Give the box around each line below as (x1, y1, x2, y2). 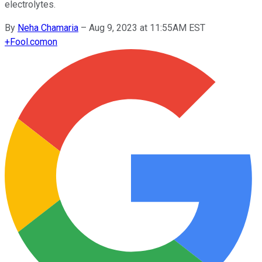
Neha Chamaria (18, 22, 78, 33)
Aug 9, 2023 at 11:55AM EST (89, 22, 205, 33)
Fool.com (10, 36, 47, 47)
